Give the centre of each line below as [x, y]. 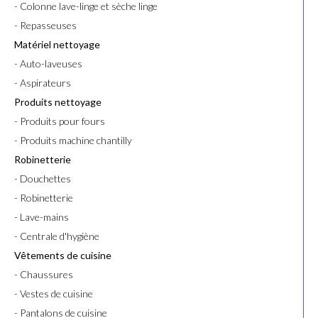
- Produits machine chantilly [73, 141]
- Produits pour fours [60, 121]
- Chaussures [44, 275]
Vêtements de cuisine [63, 256]
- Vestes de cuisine [54, 294]
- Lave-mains [42, 217]
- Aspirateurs [43, 83]
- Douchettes [43, 179]
